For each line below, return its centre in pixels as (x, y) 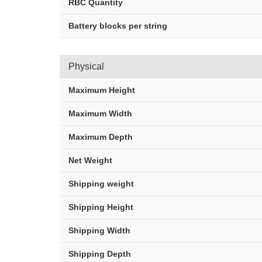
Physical (86, 66)
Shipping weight (101, 184)
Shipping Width (99, 230)
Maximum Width (100, 113)
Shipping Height (101, 207)
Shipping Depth (100, 254)
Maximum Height (102, 90)
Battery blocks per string (118, 26)
